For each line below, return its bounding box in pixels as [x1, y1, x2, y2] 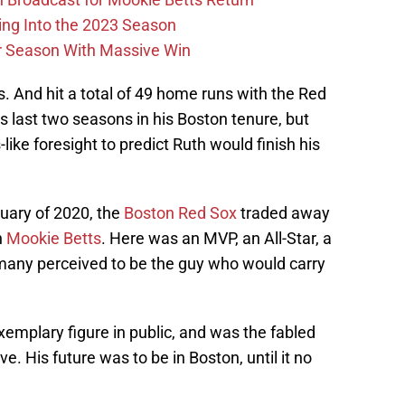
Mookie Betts [6, 229, 101, 249]
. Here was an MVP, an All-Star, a [101, 229, 332, 249]
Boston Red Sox [124, 203, 237, 223]
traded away [237, 203, 330, 223]
